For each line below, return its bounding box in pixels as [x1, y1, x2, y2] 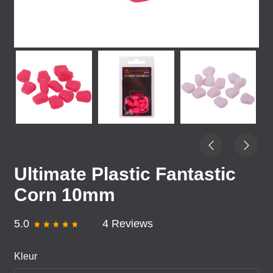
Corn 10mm [14, 185, 115, 205]
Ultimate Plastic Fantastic [14, 164, 236, 184]
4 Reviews [102, 218, 154, 230]
